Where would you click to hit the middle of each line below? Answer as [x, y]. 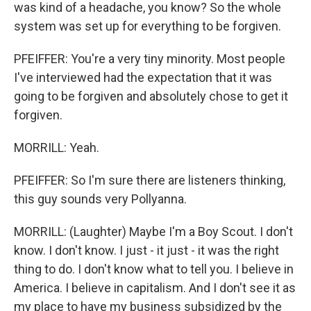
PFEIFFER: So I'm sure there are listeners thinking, [150, 180]
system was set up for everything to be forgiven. [148, 26]
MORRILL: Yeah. [57, 148]
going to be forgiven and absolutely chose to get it [151, 96]
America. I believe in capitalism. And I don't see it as [155, 288]
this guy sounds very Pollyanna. [100, 199]
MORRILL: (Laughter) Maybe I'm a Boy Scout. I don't [153, 232]
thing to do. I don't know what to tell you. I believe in [154, 269]
